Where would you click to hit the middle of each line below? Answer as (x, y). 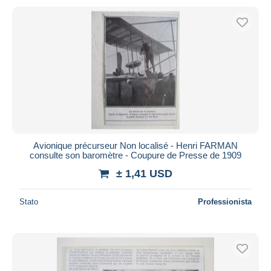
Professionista (225, 201)
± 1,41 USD (144, 173)
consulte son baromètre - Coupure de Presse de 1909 (135, 155)
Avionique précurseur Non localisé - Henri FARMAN (135, 145)
